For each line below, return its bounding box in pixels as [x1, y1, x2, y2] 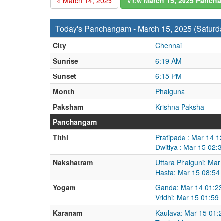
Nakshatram [53, 157, 93, 167]
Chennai [155, 40, 182, 50]
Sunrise [53, 56, 78, 66]
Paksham [53, 102, 83, 111]
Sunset [53, 71, 76, 81]
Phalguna [155, 86, 185, 96]
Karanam [53, 208, 82, 218]
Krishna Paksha [155, 102, 204, 111]
